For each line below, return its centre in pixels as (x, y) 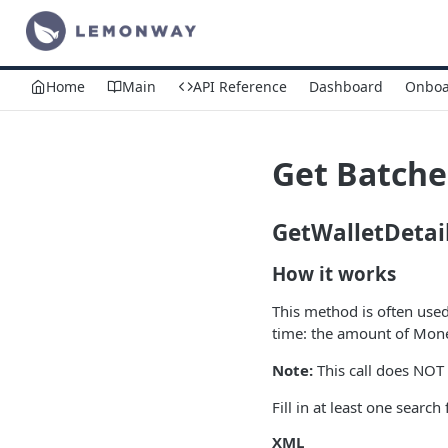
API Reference (240, 86)
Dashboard (346, 86)
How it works (334, 274)
